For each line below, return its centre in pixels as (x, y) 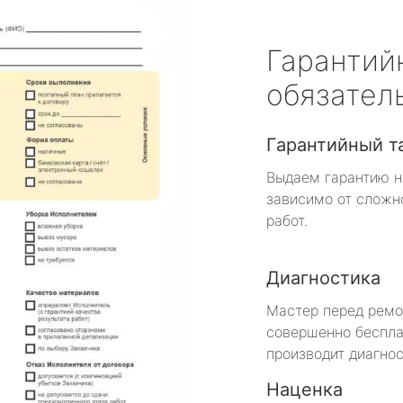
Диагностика (323, 278)
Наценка (304, 389)
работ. (287, 220)
